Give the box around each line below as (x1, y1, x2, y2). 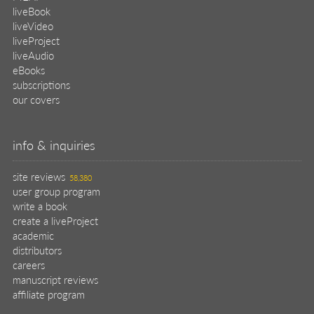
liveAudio (13, 47, 54, 62)
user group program (13, 183, 100, 198)
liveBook (13, 3, 50, 18)
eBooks (13, 62, 45, 77)
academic (13, 227, 54, 243)
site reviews (13, 168, 65, 184)
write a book (13, 198, 67, 213)
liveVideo (13, 18, 53, 33)
